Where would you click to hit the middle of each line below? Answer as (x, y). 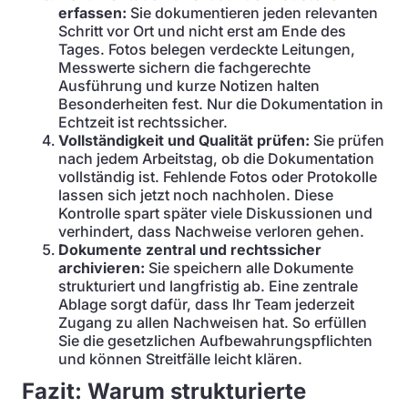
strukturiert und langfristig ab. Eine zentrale (208, 286)
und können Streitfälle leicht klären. (180, 359)
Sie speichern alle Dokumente (249, 268)
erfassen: (92, 13)
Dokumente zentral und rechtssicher (190, 250)
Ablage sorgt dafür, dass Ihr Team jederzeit (206, 304)
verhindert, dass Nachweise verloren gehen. (211, 231)
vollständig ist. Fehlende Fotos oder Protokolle (218, 177)
